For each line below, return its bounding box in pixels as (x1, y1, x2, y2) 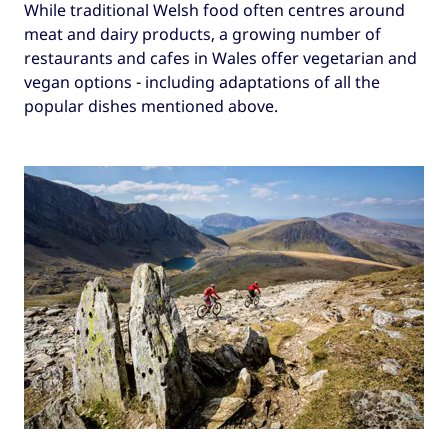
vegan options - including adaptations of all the (24, 71, 380, 94)
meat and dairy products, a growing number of (24, 23, 381, 46)
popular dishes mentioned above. (24, 95, 278, 118)
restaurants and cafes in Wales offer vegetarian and (24, 47, 417, 70)
